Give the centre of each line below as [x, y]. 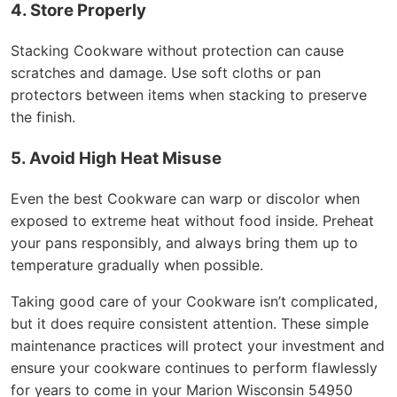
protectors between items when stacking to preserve [189, 95]
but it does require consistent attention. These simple [190, 323]
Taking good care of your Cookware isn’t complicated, [194, 301]
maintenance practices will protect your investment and [198, 345]
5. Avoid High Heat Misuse [116, 158]
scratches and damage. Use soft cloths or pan [166, 73]
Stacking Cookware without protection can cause [177, 51]
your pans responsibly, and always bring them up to [184, 242]
